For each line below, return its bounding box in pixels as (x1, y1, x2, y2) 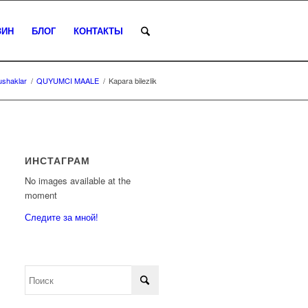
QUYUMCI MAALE (36, 75, 99, 86)
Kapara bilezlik (109, 75, 157, 86)
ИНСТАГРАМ (25, 153, 91, 167)
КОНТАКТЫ (73, 24, 123, 37)
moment (25, 188, 58, 202)
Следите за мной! (25, 210, 99, 224)
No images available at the (25, 174, 131, 188)
